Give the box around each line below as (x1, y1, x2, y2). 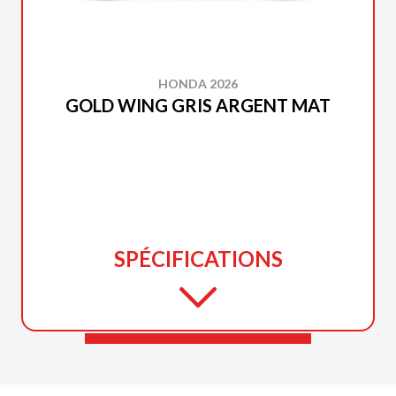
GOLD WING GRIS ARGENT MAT (65, 94, 331, 116)
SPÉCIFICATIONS (113, 245, 283, 271)
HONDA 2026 (158, 75, 238, 91)
